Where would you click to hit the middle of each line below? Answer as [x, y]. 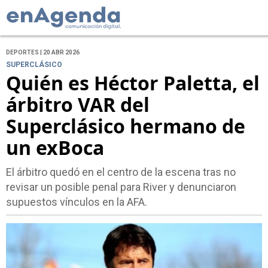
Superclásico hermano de [126, 126]
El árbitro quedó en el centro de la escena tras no [121, 172]
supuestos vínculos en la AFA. [77, 202]
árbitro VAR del [78, 105]
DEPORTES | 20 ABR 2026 [43, 53]
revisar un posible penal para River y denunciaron [121, 187]
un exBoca [55, 148]
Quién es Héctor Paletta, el [133, 83]
